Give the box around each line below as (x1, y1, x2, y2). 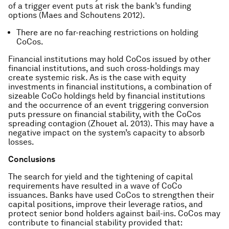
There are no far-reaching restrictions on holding (16, 28, 198, 37)
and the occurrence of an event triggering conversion (8, 100, 209, 110)
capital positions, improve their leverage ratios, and (8, 199, 203, 209)
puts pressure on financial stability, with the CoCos (8, 109, 201, 119)
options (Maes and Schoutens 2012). (8, 10, 145, 20)
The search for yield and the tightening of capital (8, 172, 193, 181)
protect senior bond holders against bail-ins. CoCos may (8, 209, 220, 218)
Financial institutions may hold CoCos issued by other (8, 54, 211, 64)
